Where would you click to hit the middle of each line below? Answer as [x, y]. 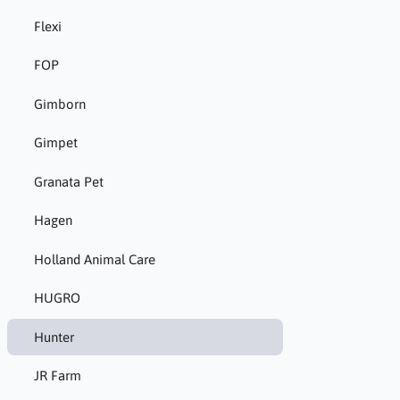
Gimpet [55, 143]
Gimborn [59, 104]
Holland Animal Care [94, 259]
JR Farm [57, 376]
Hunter [54, 337]
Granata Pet [68, 181]
